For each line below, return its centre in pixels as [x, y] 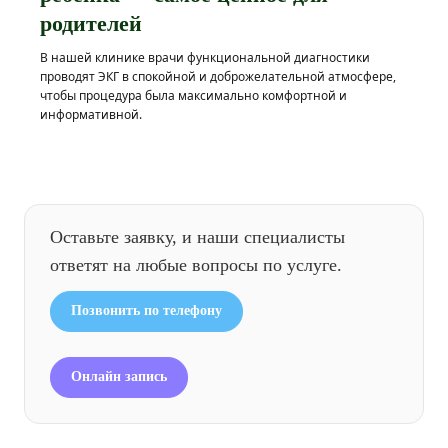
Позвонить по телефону [146, 310]
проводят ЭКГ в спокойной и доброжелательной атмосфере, [218, 77]
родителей [91, 24]
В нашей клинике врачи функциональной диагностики [205, 58]
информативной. [91, 115]
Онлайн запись [119, 376]
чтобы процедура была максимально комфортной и [193, 96]
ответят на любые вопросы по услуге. [196, 264]
